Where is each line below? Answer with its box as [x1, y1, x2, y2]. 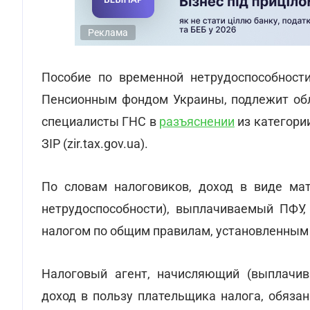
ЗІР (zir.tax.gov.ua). [42, 136, 148, 151]
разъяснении [158, 114, 235, 129]
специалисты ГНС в [42, 114, 159, 129]
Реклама [88, 27, 128, 38]
